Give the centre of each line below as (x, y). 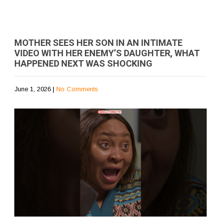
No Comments (77, 89)
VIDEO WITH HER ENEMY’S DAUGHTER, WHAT (107, 53)
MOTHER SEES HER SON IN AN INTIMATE (98, 42)
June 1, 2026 (33, 89)
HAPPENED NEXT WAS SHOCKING (83, 63)
